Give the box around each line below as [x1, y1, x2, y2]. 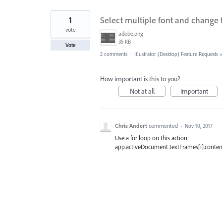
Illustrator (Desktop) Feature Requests [134, 50, 218, 57]
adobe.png [118, 29, 143, 37]
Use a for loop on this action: [115, 133, 189, 142]
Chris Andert [115, 121, 147, 129]
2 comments [100, 50, 127, 57]
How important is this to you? [100, 74, 180, 83]
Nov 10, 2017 [185, 122, 213, 129]
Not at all [129, 86, 155, 96]
